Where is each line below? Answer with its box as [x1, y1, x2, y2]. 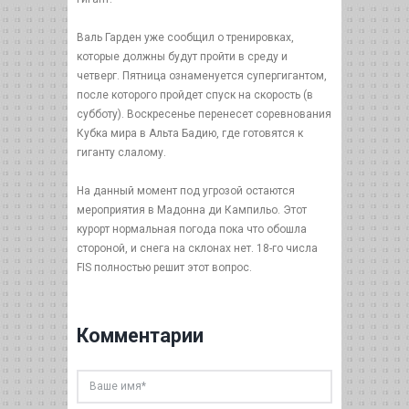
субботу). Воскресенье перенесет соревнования [77, 108, 331, 121]
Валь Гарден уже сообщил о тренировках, [77, 31, 294, 44]
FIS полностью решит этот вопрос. [77, 261, 252, 274]
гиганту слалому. [77, 146, 166, 159]
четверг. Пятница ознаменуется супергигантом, [77, 69, 327, 82]
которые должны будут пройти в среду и [77, 50, 288, 63]
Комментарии [77, 324, 204, 347]
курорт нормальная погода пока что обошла [77, 223, 307, 236]
